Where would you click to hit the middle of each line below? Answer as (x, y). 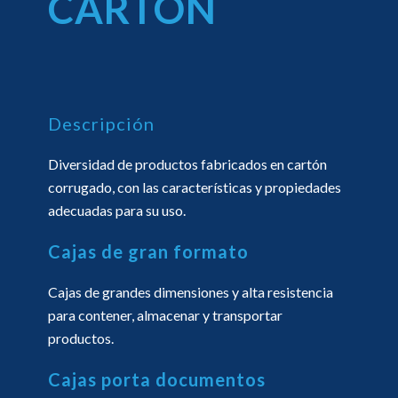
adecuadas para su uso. (117, 210)
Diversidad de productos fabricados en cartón (187, 163)
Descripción (101, 123)
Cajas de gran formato (148, 251)
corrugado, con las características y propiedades (195, 187)
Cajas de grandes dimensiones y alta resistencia (191, 291)
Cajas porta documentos (157, 379)
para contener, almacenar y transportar (165, 314)
